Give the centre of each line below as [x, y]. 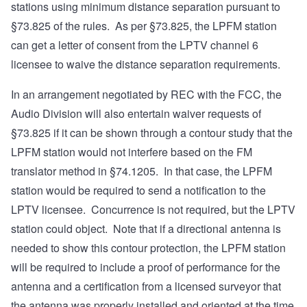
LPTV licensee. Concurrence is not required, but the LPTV [153, 210]
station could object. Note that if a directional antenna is [146, 229]
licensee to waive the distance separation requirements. [148, 64]
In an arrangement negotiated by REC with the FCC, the [146, 95]
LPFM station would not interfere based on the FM [132, 152]
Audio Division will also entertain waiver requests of [136, 114]
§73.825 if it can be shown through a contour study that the [152, 133]
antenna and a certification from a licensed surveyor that [146, 286]
